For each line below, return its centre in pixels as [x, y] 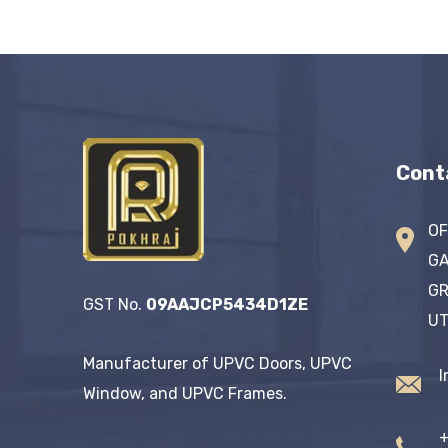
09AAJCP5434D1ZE [226, 304]
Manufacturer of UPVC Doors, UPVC [217, 363]
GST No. [114, 304]
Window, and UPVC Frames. [184, 393]
